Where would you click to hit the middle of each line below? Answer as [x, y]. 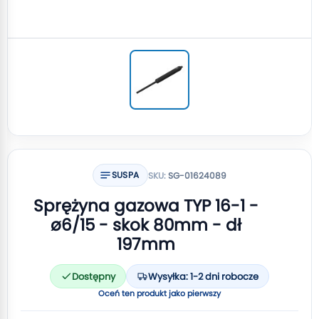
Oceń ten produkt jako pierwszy [159, 293]
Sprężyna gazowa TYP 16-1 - [146, 206]
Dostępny [94, 276]
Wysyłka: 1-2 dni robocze [203, 276]
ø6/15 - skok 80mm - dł [146, 225]
